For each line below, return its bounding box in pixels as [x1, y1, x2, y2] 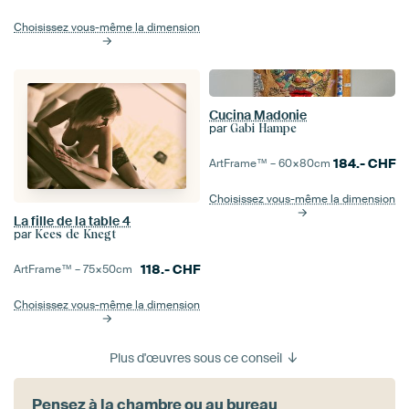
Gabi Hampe [230, 121, 297, 135]
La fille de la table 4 [14, 213, 131, 229]
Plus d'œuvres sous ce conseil [109, 350, 285, 366]
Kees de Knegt [35, 227, 116, 241]
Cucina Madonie [209, 107, 307, 123]
